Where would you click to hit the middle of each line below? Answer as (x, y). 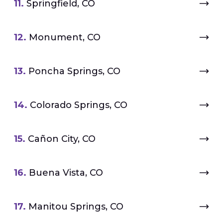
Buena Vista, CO (66, 173)
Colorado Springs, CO (79, 105)
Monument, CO (65, 37)
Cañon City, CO (62, 139)
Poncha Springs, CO (74, 71)
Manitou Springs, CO (76, 207)
